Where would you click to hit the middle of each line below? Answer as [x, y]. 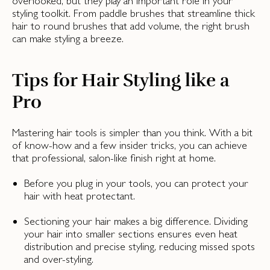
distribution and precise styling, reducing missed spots [140, 246]
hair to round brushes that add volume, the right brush [131, 26]
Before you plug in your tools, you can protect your [136, 183]
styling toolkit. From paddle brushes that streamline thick [133, 13]
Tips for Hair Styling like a [121, 80]
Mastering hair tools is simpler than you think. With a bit [132, 132]
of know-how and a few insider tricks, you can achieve [130, 145]
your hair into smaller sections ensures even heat [131, 234]
